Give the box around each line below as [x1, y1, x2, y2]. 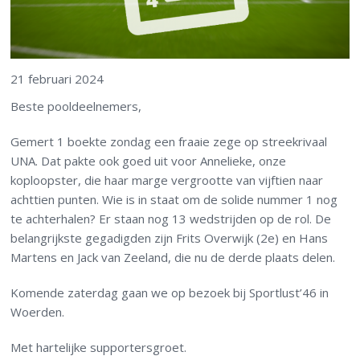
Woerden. [10, 304, 65, 321]
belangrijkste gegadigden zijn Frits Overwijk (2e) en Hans [10, 230, 329, 247]
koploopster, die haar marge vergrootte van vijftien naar [10, 172, 324, 189]
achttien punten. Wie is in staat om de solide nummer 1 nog [10, 191, 338, 208]
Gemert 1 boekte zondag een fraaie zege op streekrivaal [10, 133, 328, 150]
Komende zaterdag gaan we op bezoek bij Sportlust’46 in [10, 284, 329, 301]
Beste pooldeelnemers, [10, 98, 142, 115]
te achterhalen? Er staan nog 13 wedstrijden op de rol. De [10, 211, 332, 227]
